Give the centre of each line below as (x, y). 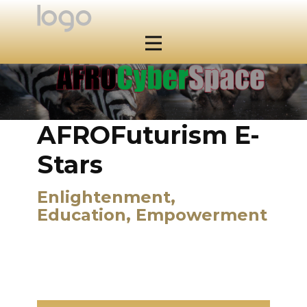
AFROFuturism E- (148, 135)
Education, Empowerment (152, 215)
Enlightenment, (106, 197)
